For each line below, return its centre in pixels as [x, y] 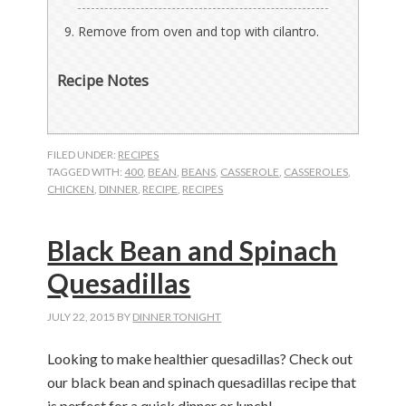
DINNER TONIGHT [177, 317]
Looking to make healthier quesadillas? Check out [200, 359]
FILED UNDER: [83, 155]
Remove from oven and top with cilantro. [199, 32]
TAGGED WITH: [86, 172]
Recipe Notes [103, 81]
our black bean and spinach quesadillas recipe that [202, 382]
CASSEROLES [316, 172]
